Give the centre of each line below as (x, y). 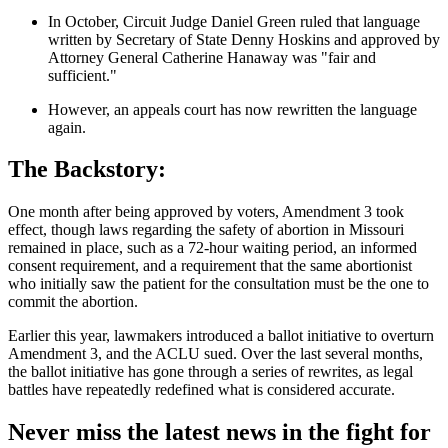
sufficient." (82, 75)
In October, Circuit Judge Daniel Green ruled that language (234, 21)
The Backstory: (87, 169)
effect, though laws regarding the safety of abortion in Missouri (206, 230)
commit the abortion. (73, 302)
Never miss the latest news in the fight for (219, 432)
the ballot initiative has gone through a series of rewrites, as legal (210, 372)
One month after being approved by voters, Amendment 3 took (206, 212)
